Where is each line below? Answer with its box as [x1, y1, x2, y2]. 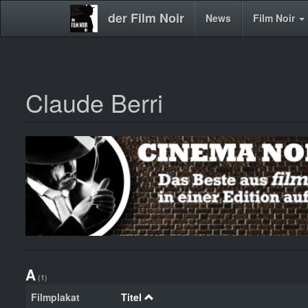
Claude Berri [25, 85, 163, 120]
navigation [70, 34, 165, 63]
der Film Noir [108, 9, 184, 27]
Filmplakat [31, 289, 80, 304]
